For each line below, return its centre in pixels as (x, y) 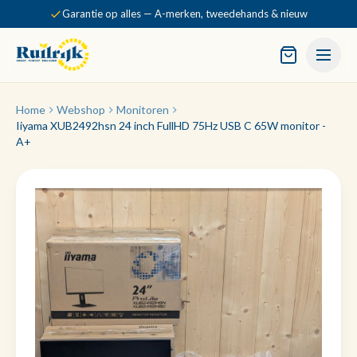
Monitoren (143, 110)
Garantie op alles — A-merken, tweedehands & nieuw (185, 14)
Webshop (81, 110)
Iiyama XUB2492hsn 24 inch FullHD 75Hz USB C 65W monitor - (171, 126)
